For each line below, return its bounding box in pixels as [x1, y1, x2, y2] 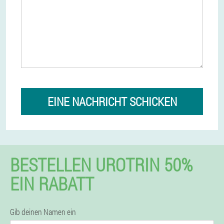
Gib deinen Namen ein [10, 206, 76, 217]
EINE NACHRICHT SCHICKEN [47, 93, 177, 109]
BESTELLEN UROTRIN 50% [10, 152, 192, 176]
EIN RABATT [10, 171, 94, 195]
